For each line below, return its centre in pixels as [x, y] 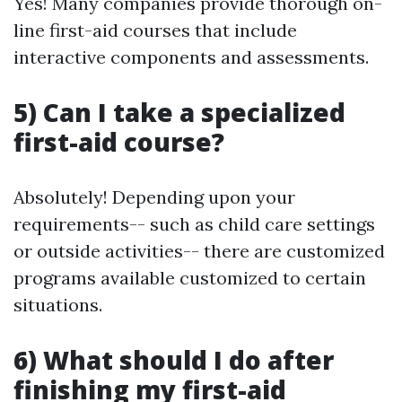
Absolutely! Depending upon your [154, 197]
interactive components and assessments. [191, 57]
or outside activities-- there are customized [199, 251]
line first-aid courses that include [155, 31]
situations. [58, 305]
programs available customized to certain [190, 278]
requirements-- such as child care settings [194, 224]
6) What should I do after [174, 360]
